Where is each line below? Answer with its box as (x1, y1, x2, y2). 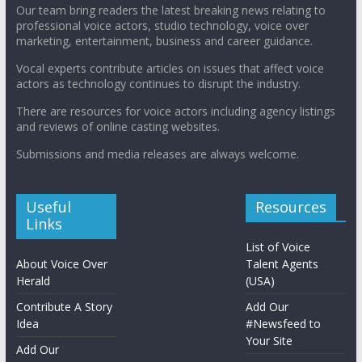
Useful (25, 196, 71, 217)
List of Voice (246, 238, 311, 255)
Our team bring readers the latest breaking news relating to (15, 2, 326, 18)
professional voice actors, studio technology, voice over (15, 17, 309, 33)
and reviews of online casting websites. (15, 118, 220, 134)
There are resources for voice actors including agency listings (15, 103, 335, 119)
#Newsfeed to (246, 315, 322, 331)
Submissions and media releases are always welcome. (15, 145, 299, 162)
